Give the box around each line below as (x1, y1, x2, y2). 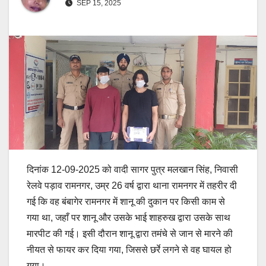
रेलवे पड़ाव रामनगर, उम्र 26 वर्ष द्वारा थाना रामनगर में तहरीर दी (27, 180, 237, 191)
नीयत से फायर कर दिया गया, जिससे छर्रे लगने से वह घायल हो (27, 244, 232, 255)
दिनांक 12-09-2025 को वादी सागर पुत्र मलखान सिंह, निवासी (27, 164, 238, 175)
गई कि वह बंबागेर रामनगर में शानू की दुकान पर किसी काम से (27, 196, 225, 207)
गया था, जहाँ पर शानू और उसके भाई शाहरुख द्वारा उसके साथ (27, 212, 230, 223)
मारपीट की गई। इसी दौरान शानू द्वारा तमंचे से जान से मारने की (27, 228, 233, 239)
